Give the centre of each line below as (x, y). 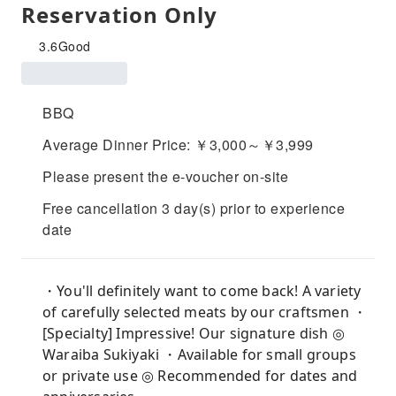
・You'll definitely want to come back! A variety (202, 291)
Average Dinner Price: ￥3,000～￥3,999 (178, 145)
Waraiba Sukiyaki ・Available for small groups (199, 354)
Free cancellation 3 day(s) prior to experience (194, 208)
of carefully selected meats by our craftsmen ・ (205, 312)
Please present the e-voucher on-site (165, 176)
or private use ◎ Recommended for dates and (200, 376)
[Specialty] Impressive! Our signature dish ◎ (194, 333)
